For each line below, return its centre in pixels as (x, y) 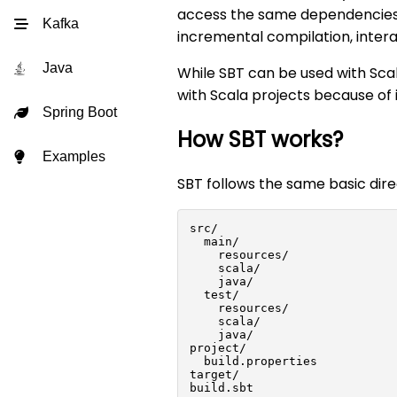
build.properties (253, 361)
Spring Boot (80, 112)
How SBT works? (260, 139)
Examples (74, 156)
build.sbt (222, 387)
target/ (214, 374)
